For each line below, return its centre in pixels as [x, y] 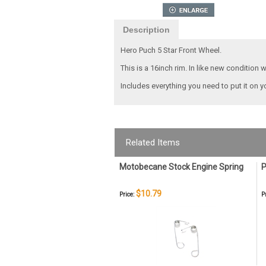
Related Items [153, 142]
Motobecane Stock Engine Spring [181, 167]
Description [146, 30]
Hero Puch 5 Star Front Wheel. [171, 50]
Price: [127, 194]
